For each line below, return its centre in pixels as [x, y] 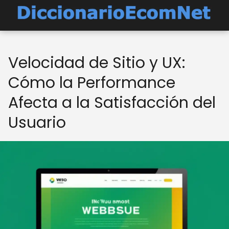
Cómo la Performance [92, 83]
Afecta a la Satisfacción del [112, 103]
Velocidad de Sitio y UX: [97, 63]
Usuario [37, 123]
